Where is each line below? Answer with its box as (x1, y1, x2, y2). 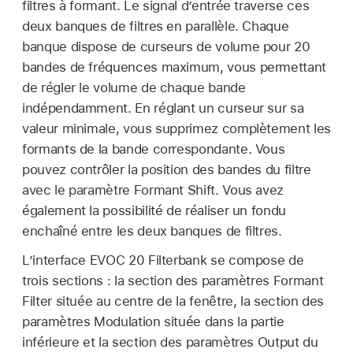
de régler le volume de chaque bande (22, 79, 246, 95)
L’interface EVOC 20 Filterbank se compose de (22, 252, 304, 269)
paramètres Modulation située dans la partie (22, 314, 284, 330)
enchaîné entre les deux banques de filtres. (22, 222, 282, 239)
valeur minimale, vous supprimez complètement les (22, 120, 331, 136)
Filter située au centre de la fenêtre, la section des (22, 293, 325, 310)
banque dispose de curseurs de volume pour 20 (22, 38, 310, 54)
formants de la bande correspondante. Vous (22, 140, 285, 157)
